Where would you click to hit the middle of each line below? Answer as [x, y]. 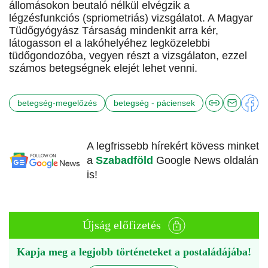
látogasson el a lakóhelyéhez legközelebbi [109, 43]
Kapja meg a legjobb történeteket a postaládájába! [134, 252]
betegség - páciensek [154, 103]
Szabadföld [126, 161]
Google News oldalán [207, 161]
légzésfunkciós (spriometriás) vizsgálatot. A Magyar [131, 18]
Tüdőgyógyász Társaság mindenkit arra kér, [114, 31]
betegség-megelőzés [57, 103]
